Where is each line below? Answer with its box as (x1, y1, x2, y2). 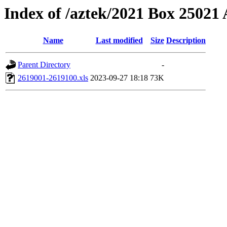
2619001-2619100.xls (18, 73, 88, 83)
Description (166, 36, 206, 45)
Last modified (95, 36, 143, 45)
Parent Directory (18, 60, 70, 69)
